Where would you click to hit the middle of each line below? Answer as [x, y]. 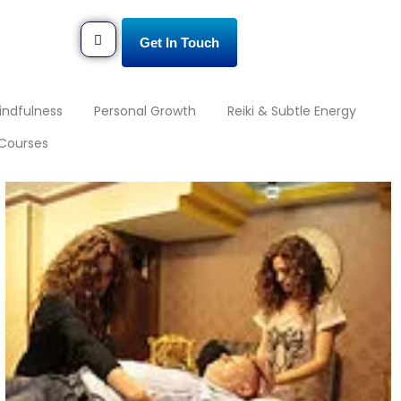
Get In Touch [179, 43]
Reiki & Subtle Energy [292, 111]
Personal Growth [145, 111]
